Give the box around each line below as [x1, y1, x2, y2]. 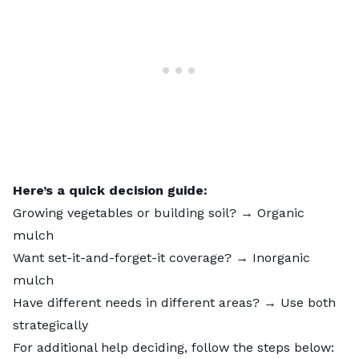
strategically [13, 317, 88, 333]
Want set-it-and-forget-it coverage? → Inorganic [13, 250, 310, 266]
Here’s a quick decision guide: [13, 183, 208, 199]
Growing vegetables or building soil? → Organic [13, 205, 305, 221]
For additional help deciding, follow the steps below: [13, 340, 334, 356]
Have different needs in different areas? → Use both [13, 295, 336, 311]
